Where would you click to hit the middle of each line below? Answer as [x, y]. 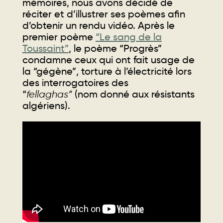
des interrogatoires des [75, 83]
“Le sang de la [128, 37]
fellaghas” [49, 94]
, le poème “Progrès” [115, 49]
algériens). [46, 106]
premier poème [59, 37]
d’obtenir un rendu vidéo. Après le [98, 26]
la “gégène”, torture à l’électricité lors [107, 71]
